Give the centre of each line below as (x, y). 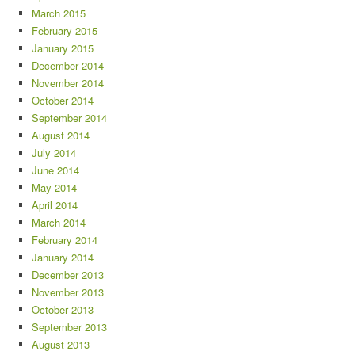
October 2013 (63, 309)
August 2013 (61, 344)
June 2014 (55, 170)
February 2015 (65, 30)
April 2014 (55, 204)
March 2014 (59, 222)
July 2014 (54, 152)
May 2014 (54, 187)
